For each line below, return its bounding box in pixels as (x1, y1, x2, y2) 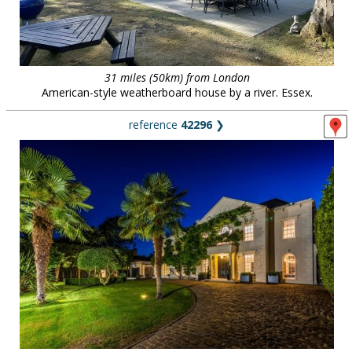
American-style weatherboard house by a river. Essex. (41, 85, 313, 100)
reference (129, 117, 181, 132)
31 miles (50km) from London (104, 70, 250, 85)
